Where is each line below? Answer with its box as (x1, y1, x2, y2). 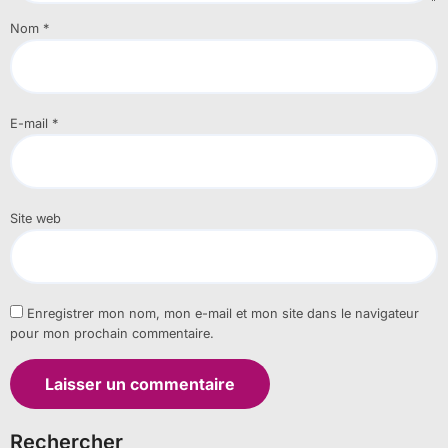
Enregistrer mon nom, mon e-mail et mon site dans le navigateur (26, 306, 419, 322)
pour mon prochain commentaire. (9, 326, 214, 342)
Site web (9, 211, 61, 227)
